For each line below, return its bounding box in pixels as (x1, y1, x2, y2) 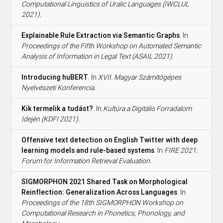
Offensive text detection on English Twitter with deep (21, 135, 198, 144)
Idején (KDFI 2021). (21, 114, 80, 123)
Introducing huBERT (21, 72, 89, 82)
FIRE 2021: (164, 145, 198, 155)
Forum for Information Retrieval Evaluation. (21, 156, 152, 165)
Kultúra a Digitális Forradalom (103, 104, 192, 113)
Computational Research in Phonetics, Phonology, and (21, 208, 185, 218)
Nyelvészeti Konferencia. (21, 83, 96, 92)
